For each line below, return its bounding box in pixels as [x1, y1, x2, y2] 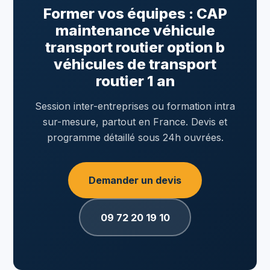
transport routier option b [45, 39, 225, 56]
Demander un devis [89, 174, 181, 186]
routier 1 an [95, 72, 175, 90]
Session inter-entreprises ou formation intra [35, 100, 235, 112]
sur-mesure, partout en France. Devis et [43, 116, 227, 128]
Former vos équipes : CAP [43, 5, 227, 22]
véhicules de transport [54, 55, 216, 73]
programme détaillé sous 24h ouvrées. [46, 131, 224, 143]
